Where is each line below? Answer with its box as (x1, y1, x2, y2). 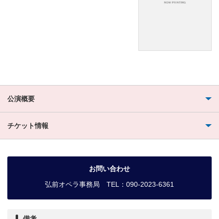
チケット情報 (7, 121, 48, 130)
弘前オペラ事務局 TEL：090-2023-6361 (45, 180, 174, 188)
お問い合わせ (89, 164, 130, 173)
